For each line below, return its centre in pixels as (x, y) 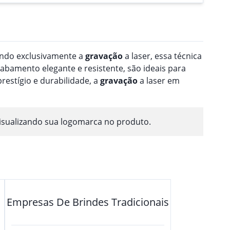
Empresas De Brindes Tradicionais (88, 202)
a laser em (159, 80)
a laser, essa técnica (162, 56)
